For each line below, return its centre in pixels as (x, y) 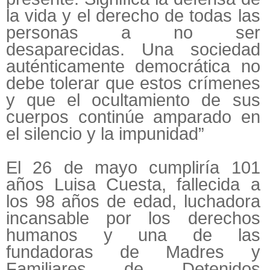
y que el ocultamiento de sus (133, 100)
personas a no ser (133, 33)
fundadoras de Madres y (133, 252)
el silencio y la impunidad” (105, 134)
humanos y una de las (133, 235)
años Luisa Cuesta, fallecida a (133, 185)
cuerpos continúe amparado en (133, 117)
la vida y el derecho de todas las (133, 16)
